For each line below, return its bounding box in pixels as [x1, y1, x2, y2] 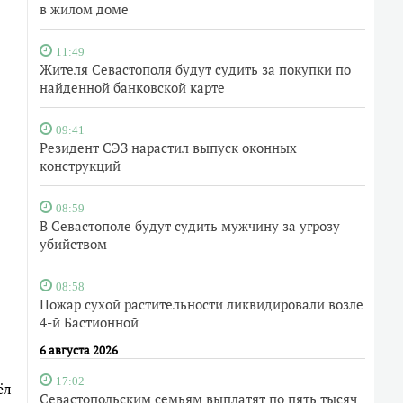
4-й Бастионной [40, 313, 139, 331]
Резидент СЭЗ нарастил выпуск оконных [40, 139, 297, 157]
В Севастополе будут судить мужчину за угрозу [40, 217, 340, 235]
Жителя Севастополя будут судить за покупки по [40, 60, 351, 78]
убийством [40, 235, 107, 253]
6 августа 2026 [40, 342, 118, 358]
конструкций [40, 157, 121, 175]
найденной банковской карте [40, 78, 225, 96]
